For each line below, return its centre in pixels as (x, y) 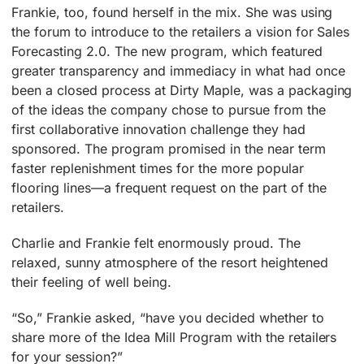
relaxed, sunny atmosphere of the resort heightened (170, 262)
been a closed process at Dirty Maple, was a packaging (182, 90)
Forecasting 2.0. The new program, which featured (167, 51)
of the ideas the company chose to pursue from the (169, 109)
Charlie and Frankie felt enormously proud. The (156, 243)
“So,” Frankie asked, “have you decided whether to (168, 317)
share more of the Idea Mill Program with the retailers (174, 337)
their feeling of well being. (91, 282)
